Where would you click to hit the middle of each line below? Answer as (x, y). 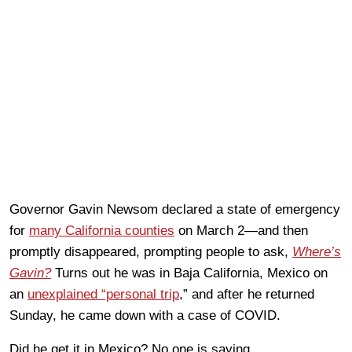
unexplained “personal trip (103, 294)
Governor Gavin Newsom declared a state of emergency (175, 209)
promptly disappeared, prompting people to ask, (151, 251)
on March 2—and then (241, 230)
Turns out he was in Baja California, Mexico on (189, 273)
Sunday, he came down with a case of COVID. (145, 315)
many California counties (102, 230)
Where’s (317, 251)
